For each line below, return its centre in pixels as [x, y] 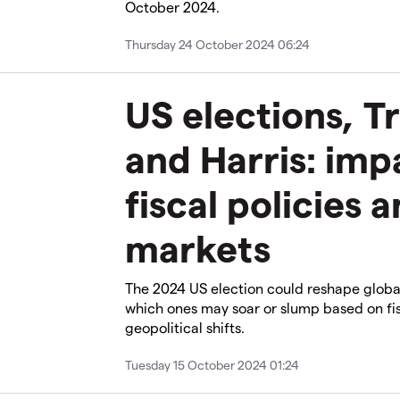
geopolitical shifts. [185, 327]
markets [198, 247]
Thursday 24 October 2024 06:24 [217, 44]
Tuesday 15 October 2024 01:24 [212, 364]
